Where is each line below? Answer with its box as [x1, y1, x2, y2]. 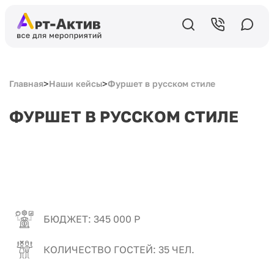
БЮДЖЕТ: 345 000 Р [43, 213, 140, 225]
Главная [9, 78, 43, 89]
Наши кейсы [49, 78, 102, 89]
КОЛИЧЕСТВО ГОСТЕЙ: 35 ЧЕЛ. [43, 243, 194, 256]
